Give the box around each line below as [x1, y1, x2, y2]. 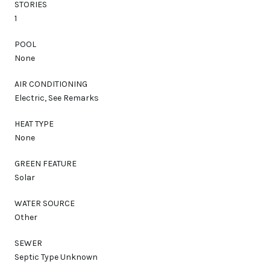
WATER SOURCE [14, 198, 75, 209]
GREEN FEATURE [14, 158, 77, 169]
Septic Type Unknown [14, 251, 98, 262]
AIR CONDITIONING [14, 78, 87, 89]
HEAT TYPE [14, 118, 54, 129]
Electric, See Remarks [14, 92, 99, 103]
